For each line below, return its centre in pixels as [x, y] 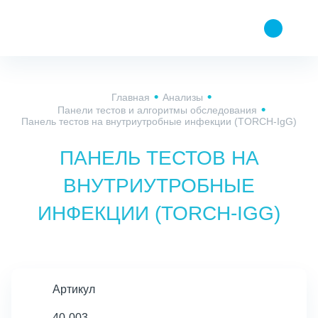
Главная [130, 97]
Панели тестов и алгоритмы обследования [157, 110]
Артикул [74, 289]
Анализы [182, 97]
